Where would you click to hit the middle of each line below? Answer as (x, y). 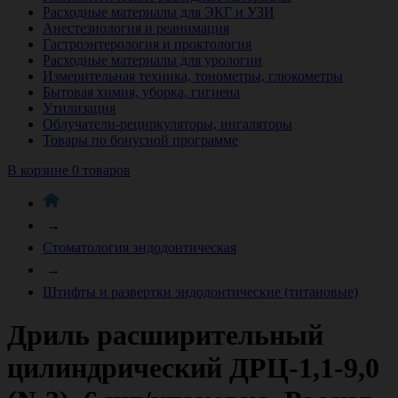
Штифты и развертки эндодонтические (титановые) (200, 291)
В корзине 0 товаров (69, 170)
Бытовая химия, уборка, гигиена (141, 92)
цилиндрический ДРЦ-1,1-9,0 (193, 368)
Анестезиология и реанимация (136, 28)
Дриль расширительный (165, 335)
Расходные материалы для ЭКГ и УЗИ (159, 12)
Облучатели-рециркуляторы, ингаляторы (167, 123)
